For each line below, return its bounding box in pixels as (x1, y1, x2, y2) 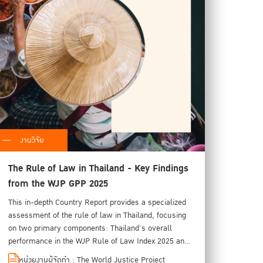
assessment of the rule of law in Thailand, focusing (8, 209, 186, 221)
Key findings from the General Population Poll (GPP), (8, 248, 188, 260)
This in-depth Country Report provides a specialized (8, 196, 186, 208)
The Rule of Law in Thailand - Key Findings (8, 160, 188, 176)
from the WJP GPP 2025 (8, 176, 108, 191)
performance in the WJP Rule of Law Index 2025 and (8, 235, 188, 247)
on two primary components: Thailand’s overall (8, 222, 172, 234)
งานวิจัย (19, 134, 44, 146)
